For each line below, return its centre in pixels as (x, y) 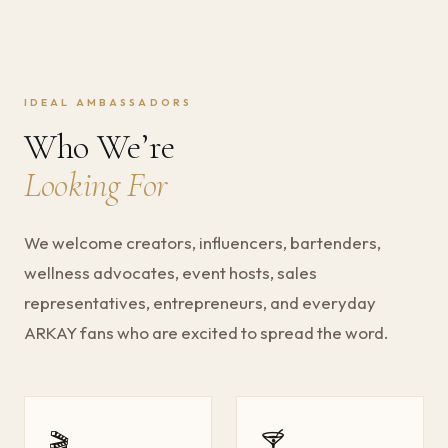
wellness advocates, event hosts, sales (170, 272)
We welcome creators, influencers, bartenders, (202, 242)
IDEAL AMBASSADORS (108, 102)
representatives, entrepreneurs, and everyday (200, 302)
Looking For (96, 184)
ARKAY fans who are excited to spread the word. (206, 332)
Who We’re (99, 146)
